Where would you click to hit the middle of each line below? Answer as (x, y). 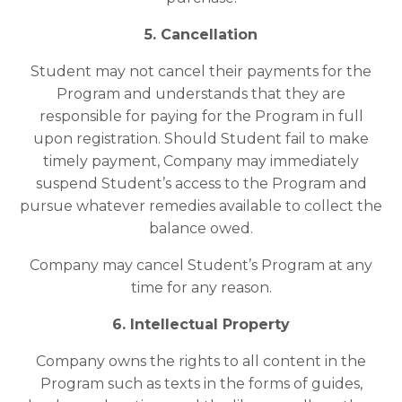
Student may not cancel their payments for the (201, 72)
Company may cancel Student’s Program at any (201, 266)
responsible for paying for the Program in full (201, 117)
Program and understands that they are (201, 94)
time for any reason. (201, 288)
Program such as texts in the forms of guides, (201, 384)
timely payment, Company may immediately (201, 162)
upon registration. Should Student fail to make (201, 139)
